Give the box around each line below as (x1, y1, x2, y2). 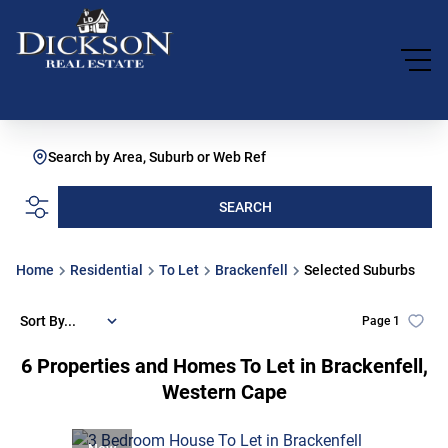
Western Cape (161, 380, 287, 404)
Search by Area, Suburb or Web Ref (48, 149, 266, 165)
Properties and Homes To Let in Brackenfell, (36, 354, 428, 378)
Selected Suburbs (304, 262, 415, 278)
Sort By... (20, 312, 76, 329)
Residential (70, 262, 143, 278)
